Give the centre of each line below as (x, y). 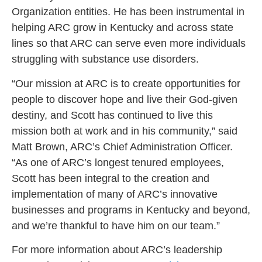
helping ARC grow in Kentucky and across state (123, 28)
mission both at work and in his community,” (113, 131)
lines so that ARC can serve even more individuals (129, 44)
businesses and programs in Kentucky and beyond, (131, 210)
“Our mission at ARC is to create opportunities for (126, 83)
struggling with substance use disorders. (105, 59)
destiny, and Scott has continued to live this (112, 115)
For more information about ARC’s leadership (117, 250)
